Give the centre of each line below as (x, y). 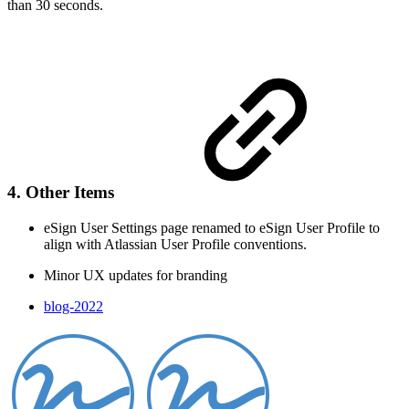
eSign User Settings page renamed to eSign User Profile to (212, 227)
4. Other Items (63, 193)
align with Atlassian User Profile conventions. (175, 244)
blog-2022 (73, 306)
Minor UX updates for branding (136, 275)
